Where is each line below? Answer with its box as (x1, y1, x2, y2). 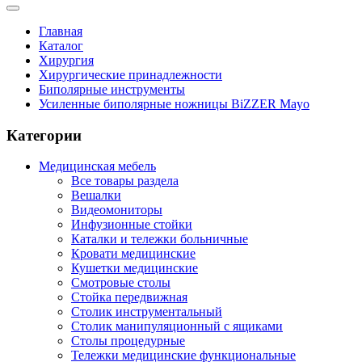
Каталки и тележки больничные (71, 232, 248, 246)
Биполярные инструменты (39, 82, 185, 96)
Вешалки (71, 188, 121, 203)
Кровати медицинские (71, 246, 196, 261)
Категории (6, 126, 82, 144)
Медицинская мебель (39, 159, 156, 174)
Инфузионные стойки (71, 217, 192, 232)
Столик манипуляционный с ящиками (71, 319, 283, 334)
